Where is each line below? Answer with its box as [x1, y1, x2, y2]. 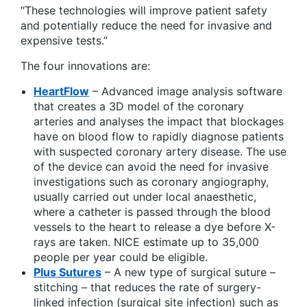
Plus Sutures [34, 265, 101, 280]
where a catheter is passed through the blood [34, 205, 271, 219]
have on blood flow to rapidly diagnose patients [34, 130, 284, 144]
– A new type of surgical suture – [101, 265, 275, 280]
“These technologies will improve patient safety [21, 3, 267, 18]
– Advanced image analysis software [89, 84, 282, 99]
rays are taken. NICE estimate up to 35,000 [34, 235, 259, 249]
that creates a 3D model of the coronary [34, 99, 244, 114]
